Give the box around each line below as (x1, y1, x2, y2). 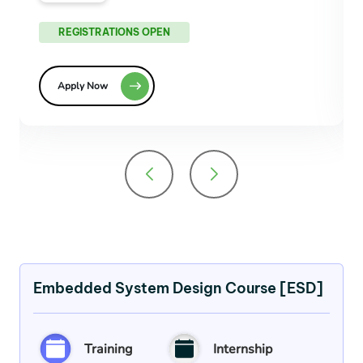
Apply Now (58, 79, 109, 93)
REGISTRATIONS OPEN (58, 26, 171, 39)
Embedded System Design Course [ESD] (33, 279, 323, 298)
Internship (213, 340, 273, 358)
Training (84, 340, 132, 358)
